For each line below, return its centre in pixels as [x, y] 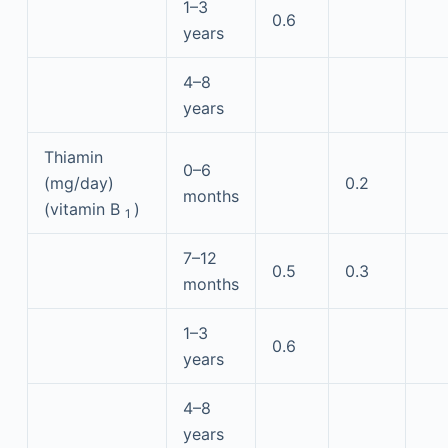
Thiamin [73, 157]
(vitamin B [84, 209]
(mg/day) [78, 183]
